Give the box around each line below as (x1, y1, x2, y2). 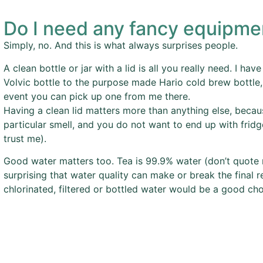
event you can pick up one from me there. (4, 90, 191, 102)
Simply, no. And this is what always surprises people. (4, 39, 238, 52)
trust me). (4, 132, 47, 144)
